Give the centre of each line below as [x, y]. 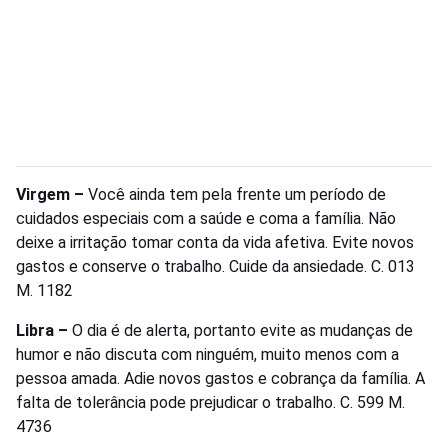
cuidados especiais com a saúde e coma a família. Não [206, 219]
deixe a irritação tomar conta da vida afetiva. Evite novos [215, 243]
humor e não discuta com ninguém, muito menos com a [207, 355]
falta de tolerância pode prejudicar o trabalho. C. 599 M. [210, 403]
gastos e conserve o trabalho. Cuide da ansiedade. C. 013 [215, 267]
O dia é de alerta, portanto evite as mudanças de [242, 331]
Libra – [44, 331]
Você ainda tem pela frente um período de [237, 195]
